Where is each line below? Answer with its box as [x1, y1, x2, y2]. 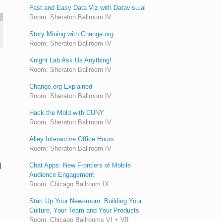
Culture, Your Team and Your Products [29, 206, 140, 214]
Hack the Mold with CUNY [29, 109, 105, 116]
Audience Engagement [29, 170, 95, 178]
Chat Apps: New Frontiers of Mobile [29, 161, 131, 169]
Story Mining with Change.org [29, 30, 114, 38]
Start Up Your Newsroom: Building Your [29, 197, 142, 205]
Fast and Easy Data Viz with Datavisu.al [29, 3, 146, 11]
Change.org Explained [29, 82, 93, 90]
